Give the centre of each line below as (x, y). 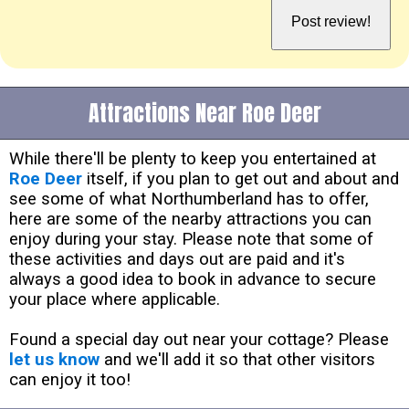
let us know (54, 359)
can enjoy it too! (70, 379)
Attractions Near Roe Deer (204, 113)
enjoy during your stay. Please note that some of (191, 239)
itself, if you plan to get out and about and (241, 178)
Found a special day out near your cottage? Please (199, 339)
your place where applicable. (115, 299)
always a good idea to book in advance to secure (193, 279)
